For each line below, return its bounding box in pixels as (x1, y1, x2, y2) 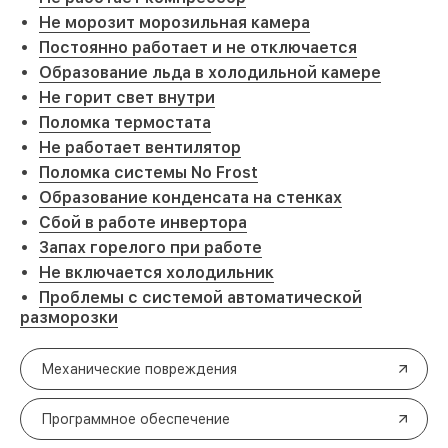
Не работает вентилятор (39, 138, 241, 157)
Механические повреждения (41, 361, 237, 377)
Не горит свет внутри (39, 88, 215, 107)
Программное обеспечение (41, 411, 230, 427)
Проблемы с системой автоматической (39, 288, 362, 307)
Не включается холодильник (39, 263, 274, 282)
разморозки (20, 308, 118, 327)
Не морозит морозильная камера (39, 13, 310, 32)
